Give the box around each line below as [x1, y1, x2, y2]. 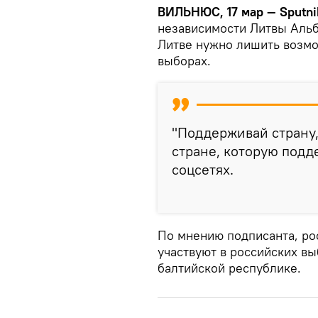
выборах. [158, 53, 211, 70]
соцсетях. [172, 160, 234, 179]
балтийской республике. [158, 260, 301, 277]
